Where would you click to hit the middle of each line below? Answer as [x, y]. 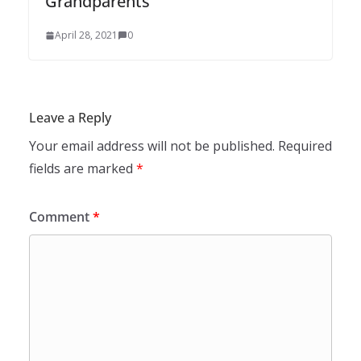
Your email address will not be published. [152, 146]
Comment [61, 217]
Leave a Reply [70, 118]
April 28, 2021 [86, 35]
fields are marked [83, 169]
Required [305, 146]
